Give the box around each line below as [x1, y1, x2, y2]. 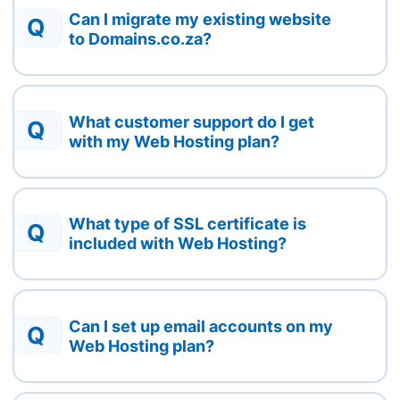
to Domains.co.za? [69, 29, 212, 48]
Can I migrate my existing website [69, 9, 332, 29]
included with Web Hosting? [69, 234, 287, 254]
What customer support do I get [69, 112, 315, 131]
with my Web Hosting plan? [69, 131, 280, 151]
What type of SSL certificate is [69, 214, 307, 234]
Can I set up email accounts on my [69, 317, 334, 337]
